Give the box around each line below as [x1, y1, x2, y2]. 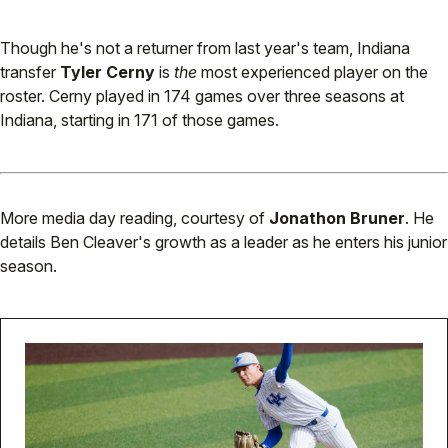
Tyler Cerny [60, 62, 155, 83]
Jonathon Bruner [269, 208, 405, 229]
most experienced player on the [197, 62, 428, 83]
